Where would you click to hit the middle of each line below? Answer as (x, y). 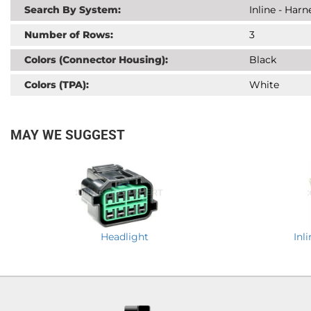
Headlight (124, 237)
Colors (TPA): (57, 85)
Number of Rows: (69, 35)
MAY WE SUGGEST (68, 135)
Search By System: (73, 10)
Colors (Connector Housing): (96, 60)
